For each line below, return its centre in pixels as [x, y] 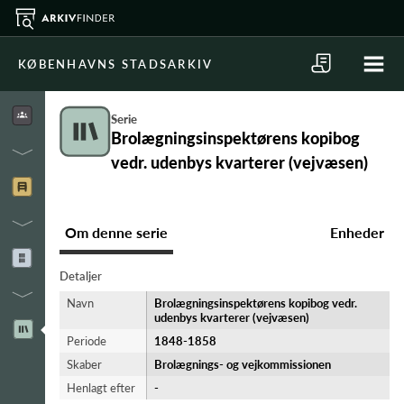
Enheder [357, 232]
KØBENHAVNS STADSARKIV [116, 64]
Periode [87, 341]
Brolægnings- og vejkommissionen [243, 364]
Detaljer [81, 276]
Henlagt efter [101, 388]
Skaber [84, 364]
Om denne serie [116, 232]
